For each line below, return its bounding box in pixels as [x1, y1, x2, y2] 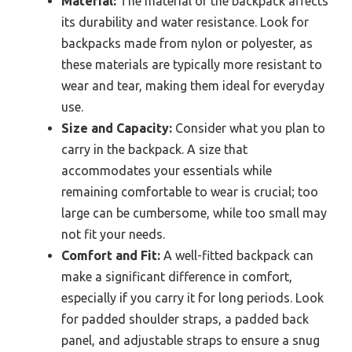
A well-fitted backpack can [160, 248, 313, 263]
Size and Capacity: [61, 121, 172, 136]
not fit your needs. [61, 227, 165, 242]
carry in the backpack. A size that [61, 142, 247, 157]
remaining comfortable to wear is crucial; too [61, 185, 318, 200]
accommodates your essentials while [61, 163, 272, 178]
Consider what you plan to [172, 121, 325, 136]
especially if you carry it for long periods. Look [61, 291, 324, 306]
